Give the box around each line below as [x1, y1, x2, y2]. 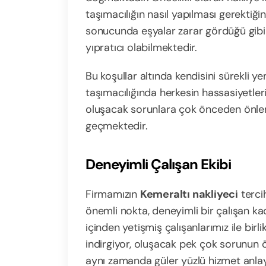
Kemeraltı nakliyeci [140, 187, 239, 201]
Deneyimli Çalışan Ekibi [85, 155, 231, 173]
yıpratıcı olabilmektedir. [85, 40, 198, 55]
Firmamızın [85, 187, 140, 201]
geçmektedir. [85, 119, 148, 133]
